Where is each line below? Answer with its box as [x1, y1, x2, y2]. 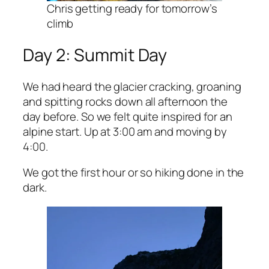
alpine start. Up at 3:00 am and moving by [23, 123, 227, 139]
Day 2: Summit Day [23, 43, 168, 67]
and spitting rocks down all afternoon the [23, 93, 228, 109]
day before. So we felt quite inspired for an [23, 108, 232, 124]
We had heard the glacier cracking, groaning [23, 78, 241, 94]
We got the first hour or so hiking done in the [23, 165, 244, 181]
